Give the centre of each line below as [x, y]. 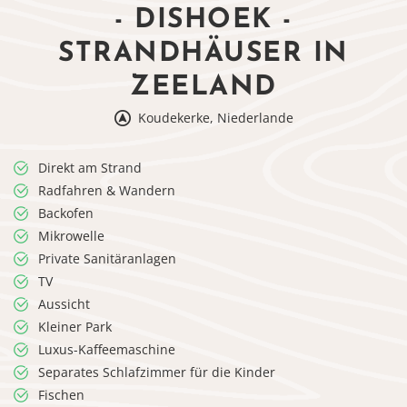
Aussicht [64, 303]
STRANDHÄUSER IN [203, 54]
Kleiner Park [75, 326]
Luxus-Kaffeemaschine [107, 349]
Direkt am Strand [90, 167]
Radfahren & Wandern [107, 190]
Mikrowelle [71, 235]
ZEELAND [203, 87]
